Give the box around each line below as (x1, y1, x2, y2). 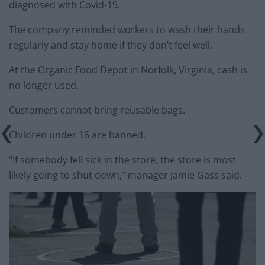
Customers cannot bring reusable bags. (9, 103, 185, 117)
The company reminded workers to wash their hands (9, 22, 245, 36)
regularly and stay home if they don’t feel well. (9, 38, 212, 51)
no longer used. (9, 78, 79, 92)
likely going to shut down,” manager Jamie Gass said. (9, 168, 242, 182)
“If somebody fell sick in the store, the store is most (9, 153, 236, 166)
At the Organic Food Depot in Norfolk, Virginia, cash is (9, 63, 247, 76)
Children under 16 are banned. (9, 128, 146, 141)
